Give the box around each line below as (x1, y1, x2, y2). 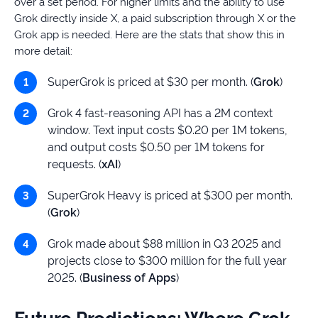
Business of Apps (82, 271, 176, 285)
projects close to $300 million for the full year (48, 254, 287, 268)
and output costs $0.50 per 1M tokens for (48, 141, 265, 155)
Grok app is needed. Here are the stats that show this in (14, 28, 285, 42)
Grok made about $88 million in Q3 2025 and (48, 237, 281, 251)
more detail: (14, 45, 72, 58)
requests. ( (48, 158, 102, 172)
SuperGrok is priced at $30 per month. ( (48, 75, 253, 89)
